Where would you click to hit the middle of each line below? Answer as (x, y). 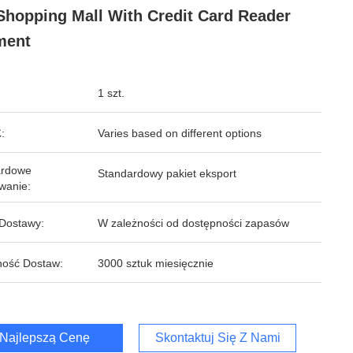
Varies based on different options (180, 133)
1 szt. (111, 93)
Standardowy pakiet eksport (167, 173)
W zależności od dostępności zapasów (193, 223)
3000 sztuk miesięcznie (156, 263)
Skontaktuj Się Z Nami (217, 338)
